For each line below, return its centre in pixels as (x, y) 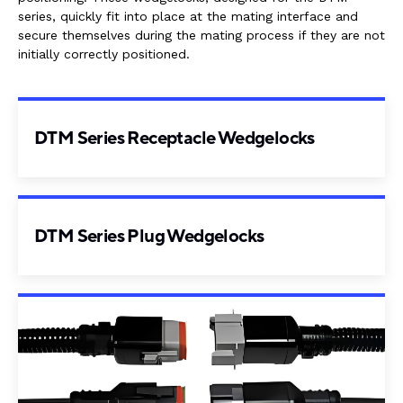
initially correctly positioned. (104, 54)
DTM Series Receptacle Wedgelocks (175, 139)
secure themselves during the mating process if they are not (201, 36)
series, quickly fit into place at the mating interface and (188, 17)
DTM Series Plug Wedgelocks (149, 237)
